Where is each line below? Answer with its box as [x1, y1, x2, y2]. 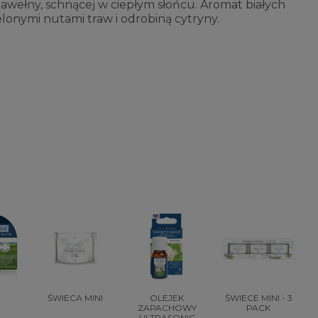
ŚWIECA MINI [48, 292, 103, 304]
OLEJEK [150, 292, 184, 304]
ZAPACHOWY [137, 302, 197, 314]
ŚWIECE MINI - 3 [224, 292, 292, 304]
